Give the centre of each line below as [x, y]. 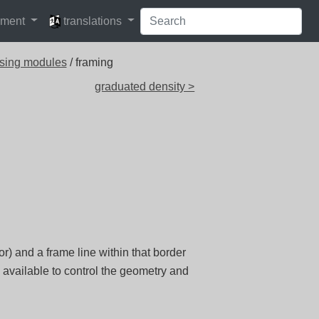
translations [93, 21]
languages [69, 14]
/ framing [90, 62]
